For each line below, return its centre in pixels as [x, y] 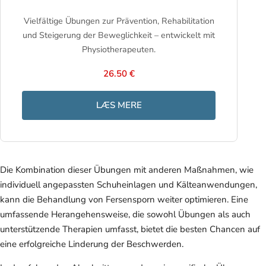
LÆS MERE [119, 105]
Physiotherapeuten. [119, 49]
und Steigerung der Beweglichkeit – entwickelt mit [119, 35]
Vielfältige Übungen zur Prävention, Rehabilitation [119, 21]
